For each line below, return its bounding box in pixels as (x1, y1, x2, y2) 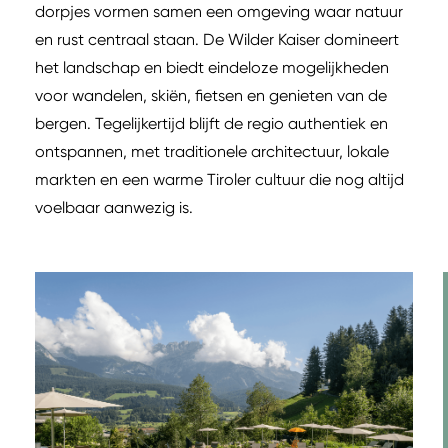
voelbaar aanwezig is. (35, 197, 193, 217)
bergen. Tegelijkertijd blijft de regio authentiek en (35, 113, 388, 133)
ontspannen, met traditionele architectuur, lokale (35, 141, 389, 161)
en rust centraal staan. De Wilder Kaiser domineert (35, 29, 399, 49)
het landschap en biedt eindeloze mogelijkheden (35, 57, 389, 77)
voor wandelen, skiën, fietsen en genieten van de (35, 85, 387, 105)
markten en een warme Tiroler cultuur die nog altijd (35, 169, 404, 189)
